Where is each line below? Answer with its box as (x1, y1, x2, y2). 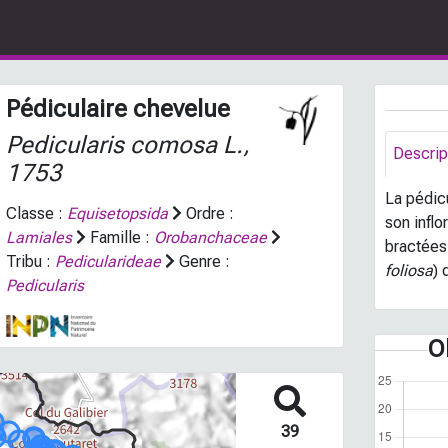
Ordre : (181, 204, 234, 223)
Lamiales (5, 228, 72, 247)
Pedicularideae (54, 252, 161, 271)
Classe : (5, 204, 67, 223)
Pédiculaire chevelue (5, 95, 230, 123)
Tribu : (5, 252, 55, 271)
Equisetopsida (66, 204, 168, 223)
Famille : (85, 228, 154, 247)
